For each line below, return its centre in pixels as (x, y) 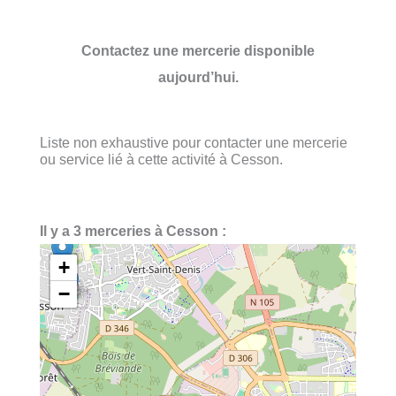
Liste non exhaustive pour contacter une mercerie (194, 142)
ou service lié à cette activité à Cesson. (161, 159)
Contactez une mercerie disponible (198, 50)
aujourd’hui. (198, 76)
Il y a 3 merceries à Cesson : (133, 231)
